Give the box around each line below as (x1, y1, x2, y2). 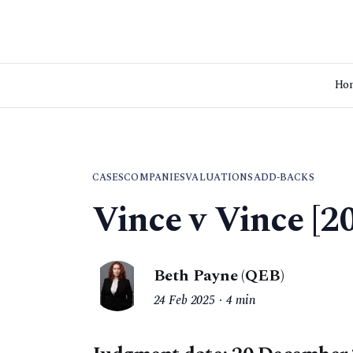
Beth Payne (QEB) (153, 263, 284, 288)
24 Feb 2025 (153, 291, 215, 310)
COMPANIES (124, 170, 186, 185)
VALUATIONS (185, 170, 254, 185)
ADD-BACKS (253, 170, 314, 185)
